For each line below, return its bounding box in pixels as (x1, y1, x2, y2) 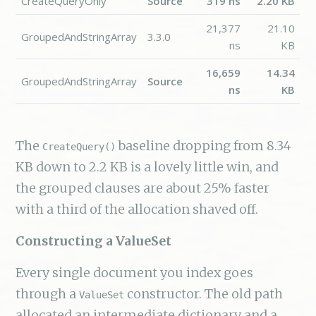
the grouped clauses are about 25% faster (16, 179, 270, 196)
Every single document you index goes (16, 264, 254, 281)
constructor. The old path (124, 285, 284, 302)
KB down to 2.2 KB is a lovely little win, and (16, 158, 279, 175)
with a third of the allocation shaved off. (16, 200, 259, 217)
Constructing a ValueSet (16, 233, 172, 249)
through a (16, 285, 80, 302)
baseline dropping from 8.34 (116, 137, 292, 154)
